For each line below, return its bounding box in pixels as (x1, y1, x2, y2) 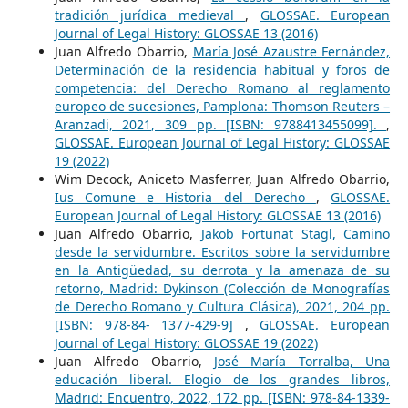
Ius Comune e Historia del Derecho (54, 188, 316, 206)
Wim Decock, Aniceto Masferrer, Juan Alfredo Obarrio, (54, 169, 391, 188)
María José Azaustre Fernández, (192, 42, 391, 60)
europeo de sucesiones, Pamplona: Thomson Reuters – (54, 97, 391, 115)
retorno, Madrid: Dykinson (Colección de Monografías (54, 279, 391, 297)
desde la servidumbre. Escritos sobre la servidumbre (54, 242, 391, 260)
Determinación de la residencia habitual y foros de (54, 60, 391, 78)
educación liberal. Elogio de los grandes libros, (54, 370, 391, 388)
